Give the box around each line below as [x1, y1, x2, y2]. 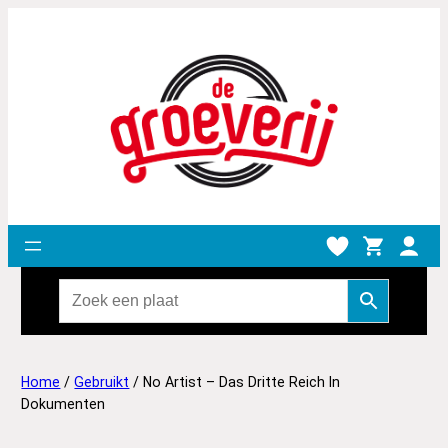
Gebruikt [74, 373, 130, 390]
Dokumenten [21, 395, 106, 412]
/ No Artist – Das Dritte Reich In [129, 373, 341, 390]
